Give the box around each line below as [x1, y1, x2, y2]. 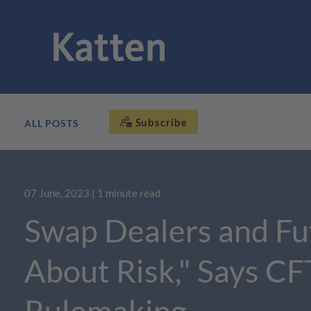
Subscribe [135, 115, 187, 128]
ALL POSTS [24, 117, 79, 129]
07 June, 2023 [24, 187, 90, 199]
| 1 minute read [92, 187, 160, 199]
